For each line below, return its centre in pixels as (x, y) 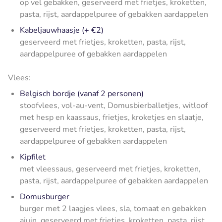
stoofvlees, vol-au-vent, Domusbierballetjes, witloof (114, 105)
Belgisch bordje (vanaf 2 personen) (82, 93)
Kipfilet (33, 157)
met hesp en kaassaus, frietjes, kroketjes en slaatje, (112, 117)
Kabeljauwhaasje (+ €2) (62, 30)
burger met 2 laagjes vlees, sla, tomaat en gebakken (113, 208)
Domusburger (45, 196)
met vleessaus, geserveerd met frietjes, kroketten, (110, 169)
